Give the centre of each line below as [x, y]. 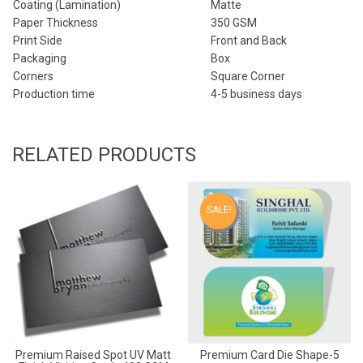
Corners [33, 76]
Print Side [38, 40]
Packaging [40, 58]
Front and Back [249, 40]
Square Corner [248, 76]
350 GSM [234, 22]
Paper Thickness [56, 22]
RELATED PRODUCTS [104, 154]
